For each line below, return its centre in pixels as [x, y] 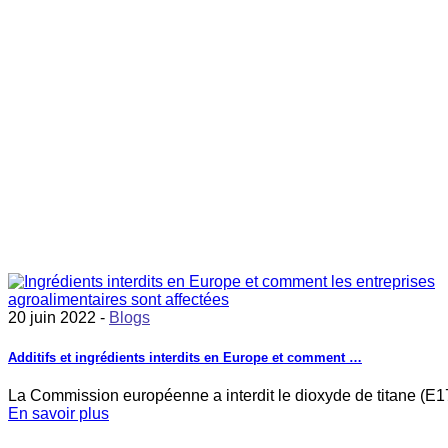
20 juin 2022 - [58, 318]
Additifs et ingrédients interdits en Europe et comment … [185, 357]
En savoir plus [58, 413]
